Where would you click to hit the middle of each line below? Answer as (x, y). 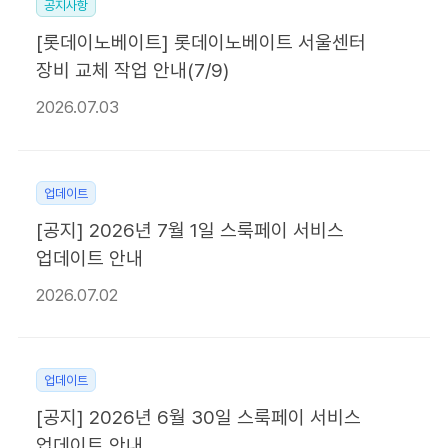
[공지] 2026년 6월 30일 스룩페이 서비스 (198, 418)
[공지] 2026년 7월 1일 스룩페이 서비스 (189, 230)
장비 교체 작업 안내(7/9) (132, 71)
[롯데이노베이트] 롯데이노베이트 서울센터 (200, 43)
